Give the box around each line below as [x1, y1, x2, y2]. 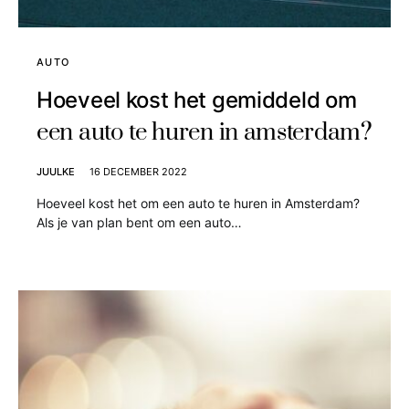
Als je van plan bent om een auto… [37, 215, 242, 231]
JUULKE [37, 165, 75, 179]
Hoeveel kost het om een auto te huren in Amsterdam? [37, 195, 360, 212]
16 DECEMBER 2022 [89, 165, 187, 179]
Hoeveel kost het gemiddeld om [37, 87, 357, 114]
